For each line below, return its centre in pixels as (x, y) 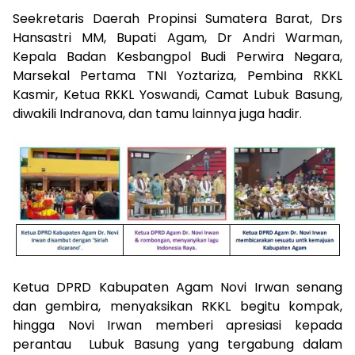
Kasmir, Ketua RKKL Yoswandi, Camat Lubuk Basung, (177, 95)
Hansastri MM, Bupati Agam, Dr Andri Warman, (177, 38)
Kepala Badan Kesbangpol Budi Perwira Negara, (177, 57)
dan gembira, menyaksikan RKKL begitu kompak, (177, 306)
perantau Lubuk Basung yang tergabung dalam (177, 344)
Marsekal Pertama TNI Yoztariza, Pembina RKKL (177, 76)
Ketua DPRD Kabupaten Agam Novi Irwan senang (177, 287)
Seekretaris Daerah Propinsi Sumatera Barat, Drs (177, 19)
